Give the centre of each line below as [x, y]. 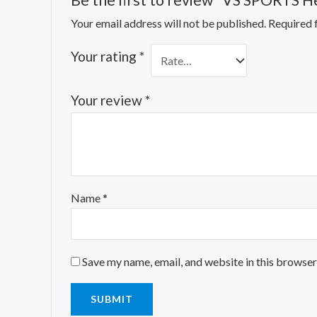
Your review [108, 100]
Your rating [105, 57]
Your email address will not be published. [168, 23]
